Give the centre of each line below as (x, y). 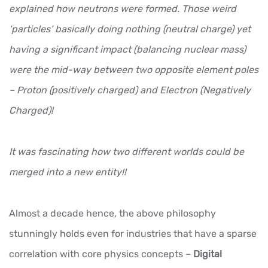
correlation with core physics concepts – (101, 254)
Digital (208, 254)
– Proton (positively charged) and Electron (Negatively (130, 90)
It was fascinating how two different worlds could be (127, 151)
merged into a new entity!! (68, 172)
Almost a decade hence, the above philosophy (112, 213)
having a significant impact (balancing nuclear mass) (127, 49)
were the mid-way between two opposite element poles (134, 69)
